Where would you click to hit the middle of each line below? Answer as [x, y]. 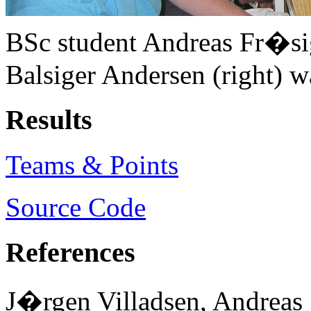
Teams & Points [92, 165]
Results [49, 120]
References [70, 252]
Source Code [76, 207]
